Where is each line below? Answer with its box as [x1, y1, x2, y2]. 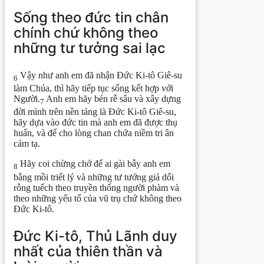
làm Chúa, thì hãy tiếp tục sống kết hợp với [14, 83, 173, 94]
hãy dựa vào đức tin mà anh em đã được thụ [14, 117, 177, 128]
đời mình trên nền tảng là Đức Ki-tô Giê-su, [14, 107, 176, 117]
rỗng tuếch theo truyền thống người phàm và [14, 182, 179, 193]
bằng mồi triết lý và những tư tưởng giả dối [14, 171, 174, 182]
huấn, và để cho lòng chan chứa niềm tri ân [14, 128, 174, 138]
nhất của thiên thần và [14, 242, 163, 260]
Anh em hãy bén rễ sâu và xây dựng [44, 94, 181, 104]
